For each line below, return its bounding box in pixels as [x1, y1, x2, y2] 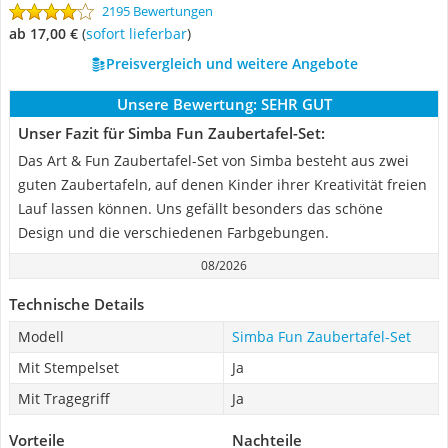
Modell [18, 327, 64, 346]
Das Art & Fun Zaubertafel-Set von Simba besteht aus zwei [18, 151, 409, 170]
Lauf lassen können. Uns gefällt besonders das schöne [18, 199, 383, 218]
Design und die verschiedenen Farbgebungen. [18, 223, 329, 242]
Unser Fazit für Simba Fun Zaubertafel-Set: [18, 123, 325, 143]
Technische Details [9, 294, 144, 314]
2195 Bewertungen [102, 2, 213, 20]
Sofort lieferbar [93, 24, 187, 43]
